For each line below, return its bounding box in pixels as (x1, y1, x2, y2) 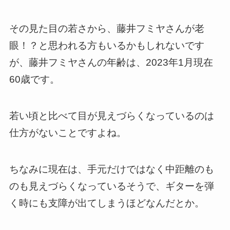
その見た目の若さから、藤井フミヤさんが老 (9, 23, 204, 34)
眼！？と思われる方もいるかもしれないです (9, 40, 204, 51)
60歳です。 (9, 74, 60, 85)
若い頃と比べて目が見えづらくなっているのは (9, 110, 214, 122)
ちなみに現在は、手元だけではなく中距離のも (9, 163, 214, 175)
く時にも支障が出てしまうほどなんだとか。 (9, 197, 204, 208)
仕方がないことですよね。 (9, 127, 126, 139)
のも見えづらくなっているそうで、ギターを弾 (9, 180, 214, 191)
